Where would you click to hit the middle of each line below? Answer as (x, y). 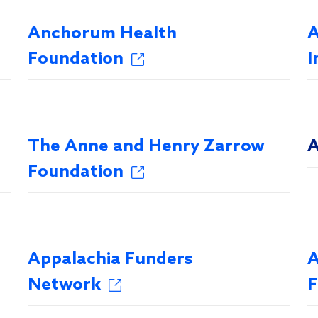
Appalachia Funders (110, 259)
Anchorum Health (103, 34)
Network (65, 285)
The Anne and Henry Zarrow (147, 147)
